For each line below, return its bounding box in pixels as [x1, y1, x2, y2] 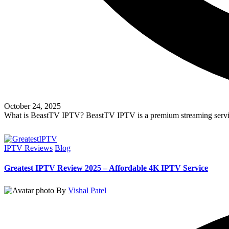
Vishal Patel [68, 186, 106, 195]
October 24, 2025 [4, 101, 61, 110]
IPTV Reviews [4, 143, 53, 152]
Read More [24, 122, 62, 131]
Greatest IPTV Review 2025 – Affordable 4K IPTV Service [4, 163, 208, 172]
